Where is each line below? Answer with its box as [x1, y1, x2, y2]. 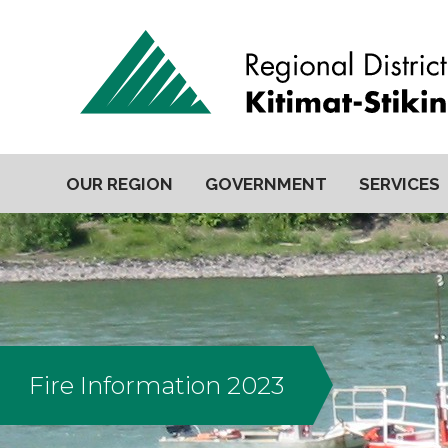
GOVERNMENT [205, 173, 327, 194]
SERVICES [359, 173, 440, 194]
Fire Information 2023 [29, 370, 284, 400]
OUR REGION [66, 173, 173, 194]
